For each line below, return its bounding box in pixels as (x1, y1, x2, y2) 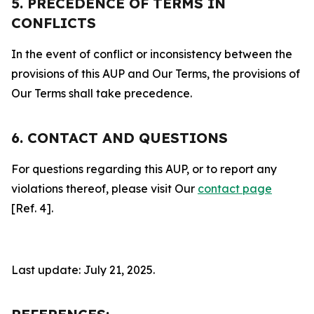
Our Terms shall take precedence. (11, 86, 192, 100)
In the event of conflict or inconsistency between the (11, 47, 292, 61)
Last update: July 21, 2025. (11, 263, 155, 277)
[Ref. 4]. (11, 201, 53, 215)
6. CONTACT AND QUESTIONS (11, 129, 228, 146)
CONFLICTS (11, 14, 96, 32)
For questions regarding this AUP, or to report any (11, 162, 277, 176)
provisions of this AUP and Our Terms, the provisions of (11, 67, 300, 81)
